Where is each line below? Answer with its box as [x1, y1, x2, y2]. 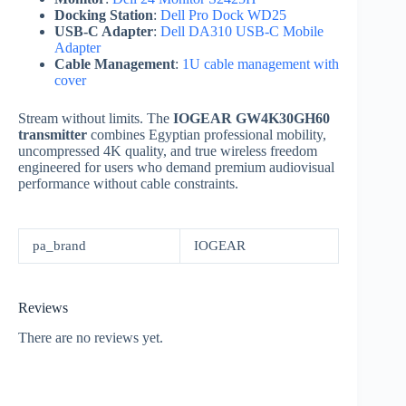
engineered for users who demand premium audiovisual [18, 159, 334, 176]
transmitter [18, 127, 87, 143]
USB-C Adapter [54, 24, 153, 40]
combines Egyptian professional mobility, [87, 127, 326, 143]
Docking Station [54, 7, 153, 24]
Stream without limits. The [18, 111, 173, 127]
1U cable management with [182, 56, 339, 72]
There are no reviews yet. [18, 330, 163, 346]
